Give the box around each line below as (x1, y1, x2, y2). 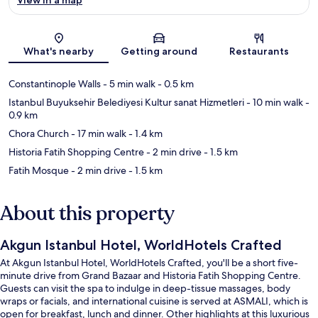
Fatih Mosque (9, 163, 69, 177)
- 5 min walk (101, 77, 155, 90)
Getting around (120, 44, 197, 57)
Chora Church (9, 126, 69, 140)
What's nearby (23, 44, 94, 57)
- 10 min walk (244, 95, 303, 109)
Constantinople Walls (9, 77, 101, 90)
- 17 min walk (69, 126, 126, 140)
